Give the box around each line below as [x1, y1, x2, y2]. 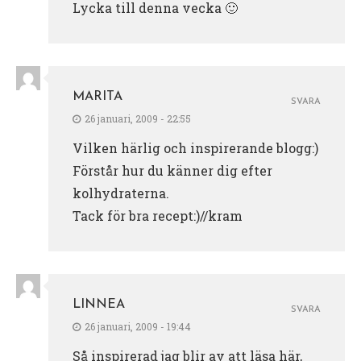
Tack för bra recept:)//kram [73, 206, 243, 224]
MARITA [73, 89, 122, 103]
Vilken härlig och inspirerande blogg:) [73, 139, 318, 156]
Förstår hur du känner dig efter [73, 161, 272, 179]
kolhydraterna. [73, 184, 169, 201]
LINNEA [73, 297, 125, 311]
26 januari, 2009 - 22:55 [85, 111, 191, 125]
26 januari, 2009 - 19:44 [85, 319, 191, 333]
